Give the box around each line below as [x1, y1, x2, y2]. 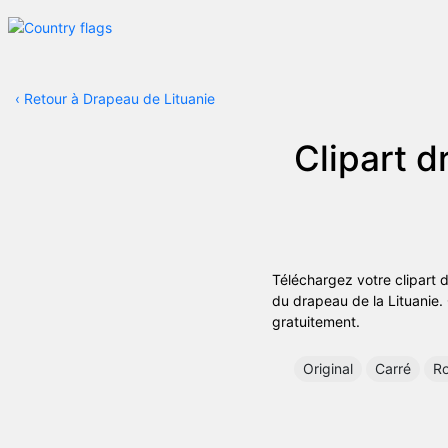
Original [303, 359, 353, 377]
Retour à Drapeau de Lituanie [24, 90, 215, 108]
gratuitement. [272, 312, 360, 330]
